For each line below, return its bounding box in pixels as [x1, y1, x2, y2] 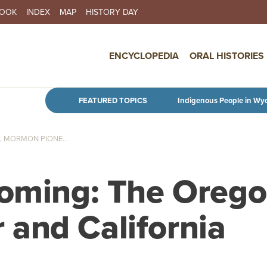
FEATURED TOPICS [79, 95, 147, 107]
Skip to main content [132, 88, 218, 101]
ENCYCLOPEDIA [109, 48, 179, 63]
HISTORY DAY [86, 6, 138, 18]
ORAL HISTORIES [189, 48, 264, 63]
